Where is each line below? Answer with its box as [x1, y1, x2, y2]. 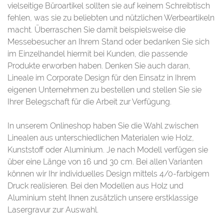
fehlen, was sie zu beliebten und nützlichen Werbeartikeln [7, 13, 214, 23]
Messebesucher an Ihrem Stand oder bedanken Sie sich [7, 37, 209, 47]
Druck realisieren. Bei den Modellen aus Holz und [7, 181, 183, 191]
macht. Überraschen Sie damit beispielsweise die [7, 25, 185, 35]
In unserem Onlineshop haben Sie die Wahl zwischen [7, 121, 198, 131]
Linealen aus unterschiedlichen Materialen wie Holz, [7, 133, 194, 143]
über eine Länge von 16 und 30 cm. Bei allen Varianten [7, 157, 202, 167]
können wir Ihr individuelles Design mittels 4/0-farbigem [7, 169, 209, 179]
